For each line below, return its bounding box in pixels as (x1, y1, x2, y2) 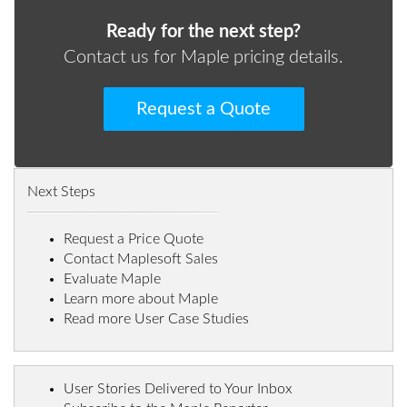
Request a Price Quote (64, 232, 203, 247)
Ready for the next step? (106, 23, 301, 42)
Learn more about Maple (64, 292, 218, 307)
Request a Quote (136, 100, 271, 119)
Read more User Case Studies (64, 312, 249, 327)
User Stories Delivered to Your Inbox (64, 382, 293, 397)
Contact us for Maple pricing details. (64, 48, 343, 67)
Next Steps (27, 184, 95, 200)
